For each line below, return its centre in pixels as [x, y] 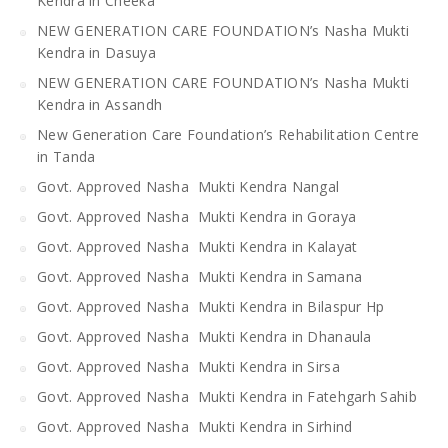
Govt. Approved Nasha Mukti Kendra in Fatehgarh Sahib [227, 396]
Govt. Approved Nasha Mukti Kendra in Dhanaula [204, 336]
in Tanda [66, 156]
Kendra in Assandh [100, 104]
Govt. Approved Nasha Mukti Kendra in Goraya [197, 216]
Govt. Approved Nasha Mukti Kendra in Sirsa [188, 366]
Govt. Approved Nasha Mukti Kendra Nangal [188, 186]
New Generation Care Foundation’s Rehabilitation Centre [228, 134]
